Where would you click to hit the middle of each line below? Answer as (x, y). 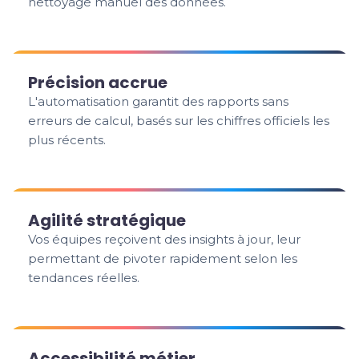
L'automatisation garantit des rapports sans (159, 101)
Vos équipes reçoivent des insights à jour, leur (165, 239)
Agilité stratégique (107, 220)
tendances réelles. (84, 278)
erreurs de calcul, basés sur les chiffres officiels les (179, 121)
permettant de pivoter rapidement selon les (163, 258)
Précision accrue (98, 83)
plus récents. (67, 140)
